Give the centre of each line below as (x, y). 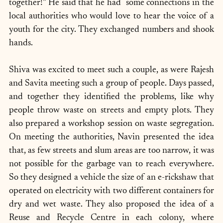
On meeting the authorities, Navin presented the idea (111, 137)
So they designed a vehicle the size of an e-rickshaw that (111, 178)
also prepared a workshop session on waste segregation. (111, 124)
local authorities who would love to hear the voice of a (111, 16)
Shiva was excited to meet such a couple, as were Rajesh (111, 70)
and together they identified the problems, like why (111, 97)
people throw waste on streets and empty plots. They (111, 111)
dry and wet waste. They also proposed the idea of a (111, 205)
